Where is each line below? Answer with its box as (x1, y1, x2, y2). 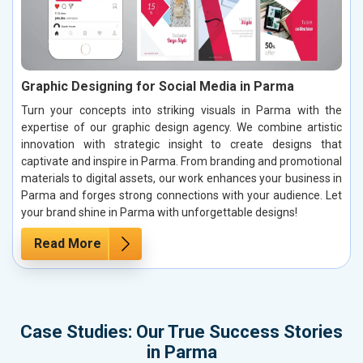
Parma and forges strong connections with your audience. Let (21, 188, 342, 202)
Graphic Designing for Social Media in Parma (21, 78, 294, 94)
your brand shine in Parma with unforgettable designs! (21, 205, 297, 219)
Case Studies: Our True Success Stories (20, 321, 343, 342)
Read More (34, 235, 101, 251)
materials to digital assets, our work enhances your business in (21, 171, 342, 185)
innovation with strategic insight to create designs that (21, 137, 342, 151)
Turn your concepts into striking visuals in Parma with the (21, 103, 342, 117)
